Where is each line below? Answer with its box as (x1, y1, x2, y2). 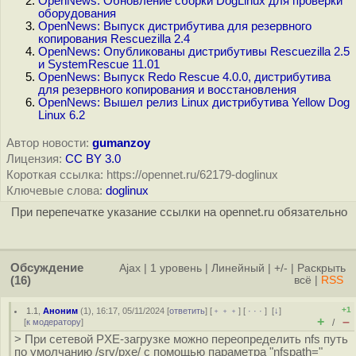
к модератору (26, 317, 81, 327)
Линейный (211, 262, 265, 274)
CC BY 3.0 (65, 153, 121, 165)
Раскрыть (297, 262, 346, 274)
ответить (169, 306, 206, 315)
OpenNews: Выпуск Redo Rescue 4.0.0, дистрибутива (38, 71, 331, 83)
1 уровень (150, 262, 202, 274)
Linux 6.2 (38, 109, 85, 122)
